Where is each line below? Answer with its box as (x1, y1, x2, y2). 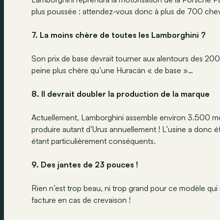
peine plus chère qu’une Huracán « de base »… (31, 65, 193, 75)
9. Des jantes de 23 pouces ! (31, 159, 138, 169)
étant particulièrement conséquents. (31, 136, 156, 146)
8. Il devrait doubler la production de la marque (31, 88, 210, 99)
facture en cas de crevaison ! (31, 194, 131, 205)
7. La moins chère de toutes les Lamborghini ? (31, 29, 205, 40)
